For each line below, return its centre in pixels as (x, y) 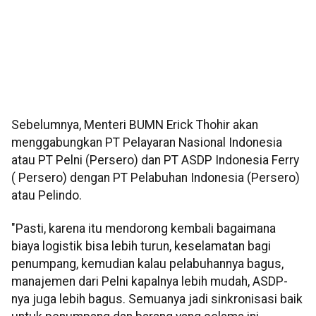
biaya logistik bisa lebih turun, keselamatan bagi (141, 247)
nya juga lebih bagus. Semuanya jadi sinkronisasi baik (157, 299)
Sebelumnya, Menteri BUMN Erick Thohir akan (135, 125)
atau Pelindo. (47, 196)
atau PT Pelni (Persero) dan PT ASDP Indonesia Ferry (155, 160)
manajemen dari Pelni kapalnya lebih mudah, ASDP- (150, 282)
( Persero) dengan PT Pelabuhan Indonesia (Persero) (156, 178)
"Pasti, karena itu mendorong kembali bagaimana (144, 229)
